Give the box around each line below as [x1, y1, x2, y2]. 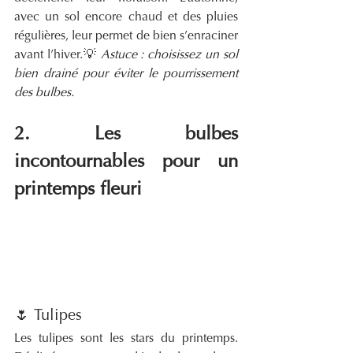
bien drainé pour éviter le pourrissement [14, 68, 238, 81]
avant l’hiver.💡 [14, 49, 101, 62]
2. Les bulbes [14, 125, 238, 145]
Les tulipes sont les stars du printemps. [14, 332, 238, 345]
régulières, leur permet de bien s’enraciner [14, 30, 238, 43]
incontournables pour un [14, 153, 238, 173]
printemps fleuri [14, 180, 142, 200]
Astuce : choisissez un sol [100, 49, 238, 62]
